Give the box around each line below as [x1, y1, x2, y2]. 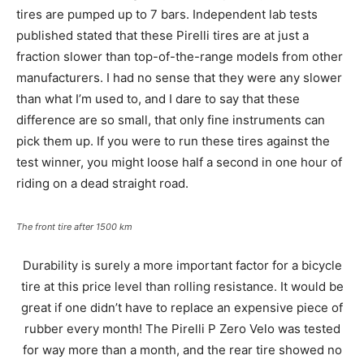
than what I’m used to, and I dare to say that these [16, 90, 300, 106]
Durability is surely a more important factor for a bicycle [22, 257, 342, 273]
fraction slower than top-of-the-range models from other [16, 48, 343, 64]
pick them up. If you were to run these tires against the [16, 132, 330, 149]
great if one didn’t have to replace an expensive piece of [21, 299, 343, 315]
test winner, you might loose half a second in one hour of [16, 154, 342, 170]
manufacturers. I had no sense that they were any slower [16, 69, 342, 85]
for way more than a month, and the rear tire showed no [22, 341, 342, 357]
